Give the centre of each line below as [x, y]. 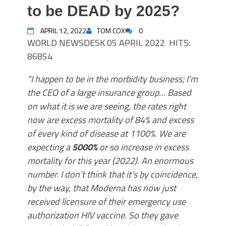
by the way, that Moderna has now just [102, 188]
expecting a [50, 147]
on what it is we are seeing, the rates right [107, 106]
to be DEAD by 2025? [103, 11]
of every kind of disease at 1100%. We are [106, 133]
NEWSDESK [81, 43]
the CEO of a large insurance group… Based [109, 93]
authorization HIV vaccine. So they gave [103, 215]
